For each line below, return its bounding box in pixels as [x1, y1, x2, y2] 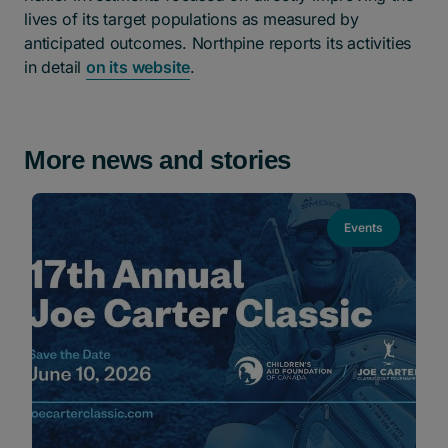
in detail [24, 57, 86, 77]
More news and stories [24, 145, 291, 175]
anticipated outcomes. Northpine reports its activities [24, 33, 412, 53]
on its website [86, 57, 191, 77]
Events [344, 220, 383, 235]
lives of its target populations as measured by [24, 9, 359, 29]
